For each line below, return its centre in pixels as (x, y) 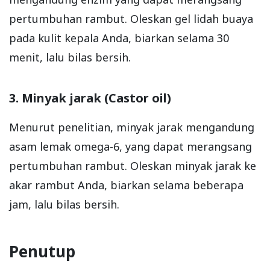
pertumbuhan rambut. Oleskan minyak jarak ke (133, 166)
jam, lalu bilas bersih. (64, 204)
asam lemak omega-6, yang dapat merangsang (130, 146)
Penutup (42, 251)
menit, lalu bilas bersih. (70, 57)
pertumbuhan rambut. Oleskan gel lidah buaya (131, 19)
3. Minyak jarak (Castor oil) (90, 98)
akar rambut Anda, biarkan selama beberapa (126, 185)
